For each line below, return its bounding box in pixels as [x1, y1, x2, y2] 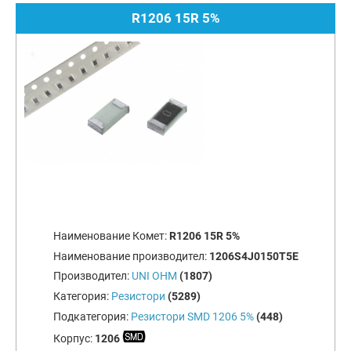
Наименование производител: [52, 249, 209, 262]
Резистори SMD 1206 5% [130, 309, 254, 323]
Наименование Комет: [52, 229, 169, 242]
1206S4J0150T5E [208, 249, 299, 262]
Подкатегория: [52, 309, 131, 323]
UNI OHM [131, 270, 177, 283]
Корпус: [52, 331, 95, 345]
